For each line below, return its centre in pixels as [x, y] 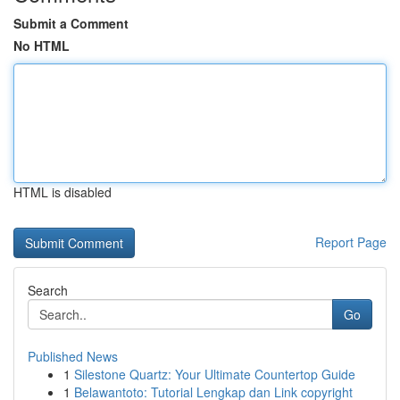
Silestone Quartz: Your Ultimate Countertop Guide [215, 374]
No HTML [42, 46]
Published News [73, 356]
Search [48, 290]
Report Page [351, 242]
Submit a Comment [71, 23]
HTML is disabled [62, 192]
